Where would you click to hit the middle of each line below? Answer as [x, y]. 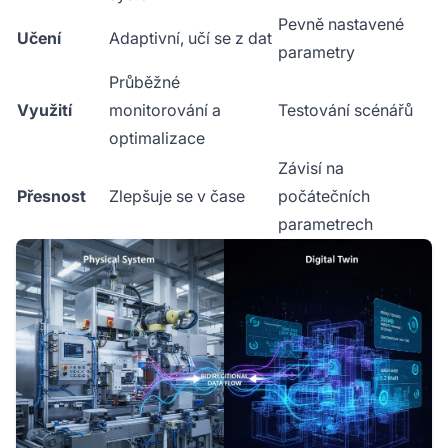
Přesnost [51, 196]
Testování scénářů [345, 110]
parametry [316, 52]
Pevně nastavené [341, 24]
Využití [44, 110]
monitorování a [165, 110]
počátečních [324, 196]
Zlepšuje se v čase [177, 196]
